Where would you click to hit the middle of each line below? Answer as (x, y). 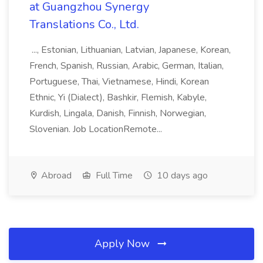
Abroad (55, 176)
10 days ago (181, 176)
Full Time (113, 176)
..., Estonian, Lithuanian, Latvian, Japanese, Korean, (130, 50)
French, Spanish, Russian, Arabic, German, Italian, (127, 66)
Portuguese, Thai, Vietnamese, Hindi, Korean (119, 82)
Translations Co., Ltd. (84, 24)
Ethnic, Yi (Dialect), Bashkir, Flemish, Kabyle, (118, 97)
